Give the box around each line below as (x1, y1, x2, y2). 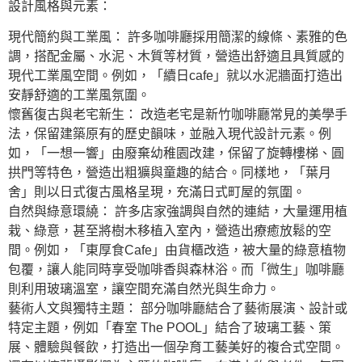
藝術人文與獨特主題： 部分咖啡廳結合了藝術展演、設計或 (8, 301, 347, 316)
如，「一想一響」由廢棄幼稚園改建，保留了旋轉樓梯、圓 (8, 146, 344, 161)
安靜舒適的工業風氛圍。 (8, 88, 150, 103)
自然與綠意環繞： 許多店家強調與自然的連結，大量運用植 (8, 204, 347, 219)
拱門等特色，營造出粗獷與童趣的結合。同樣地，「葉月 (8, 166, 331, 180)
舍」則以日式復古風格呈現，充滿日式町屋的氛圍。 (8, 185, 305, 200)
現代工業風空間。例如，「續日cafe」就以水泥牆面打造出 (8, 69, 343, 83)
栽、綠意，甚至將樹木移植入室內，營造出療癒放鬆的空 (8, 224, 331, 238)
